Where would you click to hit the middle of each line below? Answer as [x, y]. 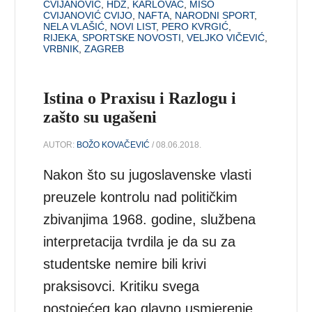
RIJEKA [60, 37]
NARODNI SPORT [215, 15]
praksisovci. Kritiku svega [122, 287]
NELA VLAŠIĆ [74, 26]
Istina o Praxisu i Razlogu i [140, 98]
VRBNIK [61, 48]
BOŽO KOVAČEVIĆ [114, 145]
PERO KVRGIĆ [195, 26]
